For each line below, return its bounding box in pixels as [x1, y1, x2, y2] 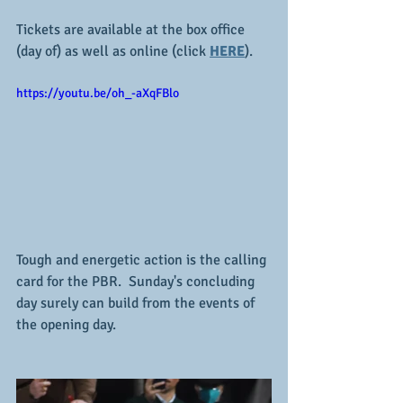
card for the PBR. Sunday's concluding [16, 273, 258, 291]
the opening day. [16, 316, 116, 334]
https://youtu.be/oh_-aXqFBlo [16, 85, 179, 102]
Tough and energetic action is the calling [16, 251, 270, 269]
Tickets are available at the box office [16, 21, 248, 40]
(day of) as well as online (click [16, 42, 210, 61]
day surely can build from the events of [16, 294, 258, 312]
